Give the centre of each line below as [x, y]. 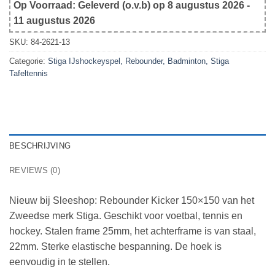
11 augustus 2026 [54, 21]
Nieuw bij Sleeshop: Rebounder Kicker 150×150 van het [132, 200]
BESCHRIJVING [40, 145]
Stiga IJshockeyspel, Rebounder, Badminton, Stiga [138, 61]
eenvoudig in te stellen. [60, 261]
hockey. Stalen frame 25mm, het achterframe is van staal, [133, 231]
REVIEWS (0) [35, 170]
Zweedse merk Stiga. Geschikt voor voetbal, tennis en [126, 215]
